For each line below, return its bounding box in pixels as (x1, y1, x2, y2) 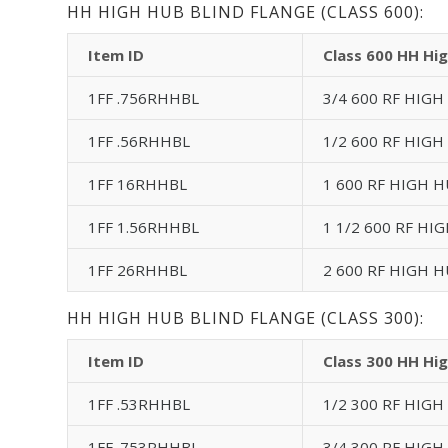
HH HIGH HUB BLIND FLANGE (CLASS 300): (67, 306, 424, 329)
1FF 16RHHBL (88, 173, 187, 194)
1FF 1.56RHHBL (88, 216, 199, 237)
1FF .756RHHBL (88, 87, 199, 108)
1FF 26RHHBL (88, 259, 187, 280)
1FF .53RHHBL (88, 393, 190, 414)
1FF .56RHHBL (88, 130, 190, 151)
